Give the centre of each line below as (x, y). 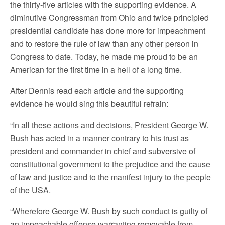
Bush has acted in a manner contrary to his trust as (99, 138)
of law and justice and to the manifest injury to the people (110, 177)
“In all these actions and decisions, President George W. (109, 125)
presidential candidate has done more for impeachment (108, 31)
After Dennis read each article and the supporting (97, 91)
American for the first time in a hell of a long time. (96, 70)
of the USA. (30, 190)
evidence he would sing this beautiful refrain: (89, 104)
